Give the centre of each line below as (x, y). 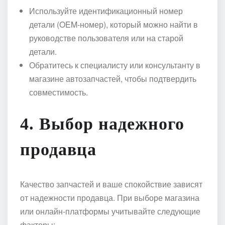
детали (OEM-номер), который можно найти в (114, 25)
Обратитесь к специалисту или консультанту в (115, 65)
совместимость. (59, 92)
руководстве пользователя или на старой (106, 38)
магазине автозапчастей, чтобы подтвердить (113, 79)
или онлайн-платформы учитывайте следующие (110, 211)
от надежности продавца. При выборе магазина (110, 198)
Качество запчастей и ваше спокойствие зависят (111, 184)
